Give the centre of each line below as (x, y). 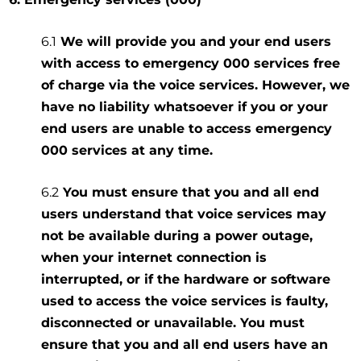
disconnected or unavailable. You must (173, 322)
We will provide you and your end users (194, 41)
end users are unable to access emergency (187, 128)
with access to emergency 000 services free (191, 63)
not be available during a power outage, (177, 235)
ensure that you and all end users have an (185, 344)
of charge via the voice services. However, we (196, 85)
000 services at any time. (127, 150)
